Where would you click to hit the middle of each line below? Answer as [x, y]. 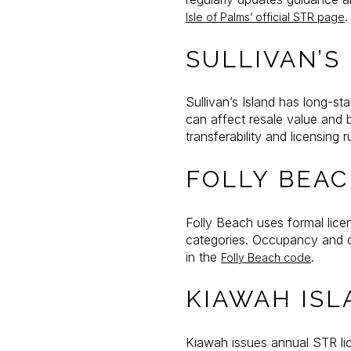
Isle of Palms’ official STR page [265, 17]
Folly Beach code [266, 257]
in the [203, 257]
